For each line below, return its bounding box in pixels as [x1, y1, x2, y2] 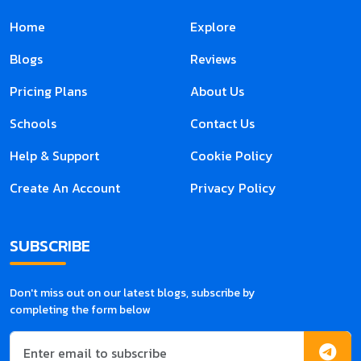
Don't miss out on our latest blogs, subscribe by [10, 284, 255, 302]
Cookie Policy [190, 146, 273, 166]
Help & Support [10, 146, 99, 166]
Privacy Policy [190, 178, 276, 198]
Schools [10, 114, 56, 134]
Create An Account [10, 178, 120, 198]
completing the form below [10, 301, 150, 319]
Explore [190, 17, 236, 37]
